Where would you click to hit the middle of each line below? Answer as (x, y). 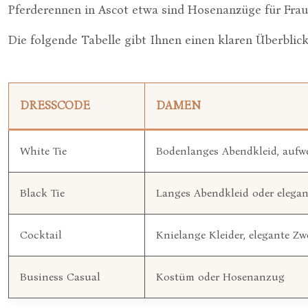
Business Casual (60, 277)
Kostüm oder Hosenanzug (220, 277)
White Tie (43, 151)
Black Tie (42, 193)
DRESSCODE (55, 106)
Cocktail (41, 235)
